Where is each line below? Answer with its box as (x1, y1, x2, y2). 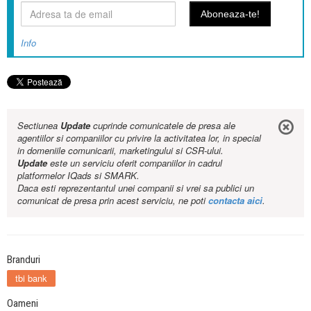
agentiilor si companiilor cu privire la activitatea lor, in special (17, 131, 261, 145)
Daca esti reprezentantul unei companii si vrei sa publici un (17, 181, 254, 195)
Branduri (7, 253, 40, 267)
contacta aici (208, 194, 262, 208)
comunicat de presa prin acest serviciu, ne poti (17, 194, 208, 208)
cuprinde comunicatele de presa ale (90, 119, 235, 133)
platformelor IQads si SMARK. (17, 169, 140, 183)
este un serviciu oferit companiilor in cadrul (47, 156, 222, 170)
